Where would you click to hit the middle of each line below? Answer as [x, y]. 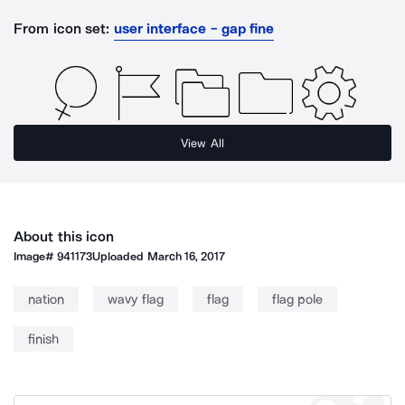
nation [46, 299]
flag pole [297, 299]
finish [43, 339]
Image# [36, 256]
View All [202, 143]
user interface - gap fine [194, 28]
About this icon [64, 236]
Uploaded [120, 256]
